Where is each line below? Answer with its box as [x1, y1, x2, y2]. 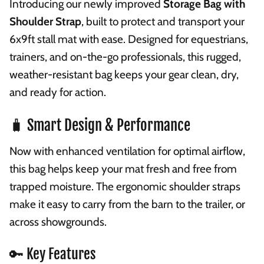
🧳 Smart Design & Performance [9, 115, 190, 135]
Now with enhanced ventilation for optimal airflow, [9, 144, 245, 159]
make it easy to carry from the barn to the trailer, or [9, 197, 245, 212]
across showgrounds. [9, 215, 107, 229]
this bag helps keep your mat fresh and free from [9, 162, 237, 176]
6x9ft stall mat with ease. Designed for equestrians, [9, 32, 248, 46]
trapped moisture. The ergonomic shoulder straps [9, 180, 240, 194]
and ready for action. [9, 85, 106, 99]
